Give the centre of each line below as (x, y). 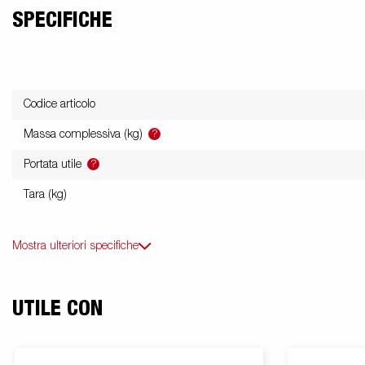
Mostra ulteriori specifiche (75, 246)
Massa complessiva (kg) (85, 135)
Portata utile (54, 165)
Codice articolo (59, 105)
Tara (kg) (45, 195)
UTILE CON (57, 309)
